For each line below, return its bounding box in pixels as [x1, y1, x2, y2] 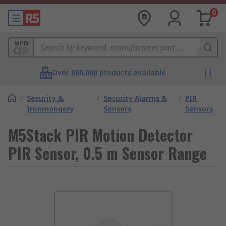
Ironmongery [27, 104, 74, 114]
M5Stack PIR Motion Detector [8, 124, 193, 146]
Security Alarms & [103, 93, 167, 103]
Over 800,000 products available [52, 68, 166, 77]
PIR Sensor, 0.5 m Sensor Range [8, 142, 207, 164]
